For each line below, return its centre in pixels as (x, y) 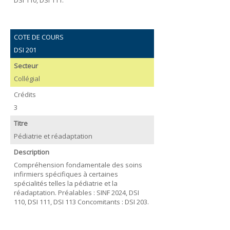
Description (31, 152)
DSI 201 (25, 50)
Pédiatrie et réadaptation (53, 136)
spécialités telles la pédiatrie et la (65, 183)
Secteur (26, 66)
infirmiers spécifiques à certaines (66, 174)
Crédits (25, 94)
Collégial (27, 78)
